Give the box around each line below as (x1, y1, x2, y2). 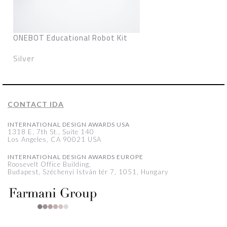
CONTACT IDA (8, 100, 64, 108)
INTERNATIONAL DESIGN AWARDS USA (8, 121, 130, 128)
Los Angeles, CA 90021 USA (8, 135, 101, 143)
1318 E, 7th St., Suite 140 (8, 128, 94, 136)
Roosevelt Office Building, (8, 160, 91, 168)
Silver (13, 51, 34, 66)
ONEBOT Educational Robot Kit (13, 30, 128, 45)
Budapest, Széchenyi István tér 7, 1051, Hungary (8, 168, 168, 176)
